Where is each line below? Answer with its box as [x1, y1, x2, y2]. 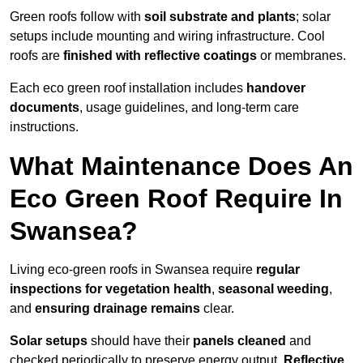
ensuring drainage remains [35, 301, 200, 316]
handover [246, 81, 305, 96]
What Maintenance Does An [10, 152, 353, 181]
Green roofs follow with [10, 10, 144, 24]
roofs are [10, 49, 63, 63]
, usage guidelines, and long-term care [79, 100, 299, 115]
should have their [88, 334, 193, 348]
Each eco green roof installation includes [10, 81, 246, 96]
